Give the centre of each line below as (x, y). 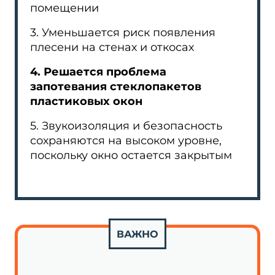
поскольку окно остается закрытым (131, 155)
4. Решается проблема (98, 72)
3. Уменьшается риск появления (123, 33)
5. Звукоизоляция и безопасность (126, 126)
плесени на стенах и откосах (112, 47)
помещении (64, 8)
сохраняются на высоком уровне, (126, 141)
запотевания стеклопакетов (116, 87)
